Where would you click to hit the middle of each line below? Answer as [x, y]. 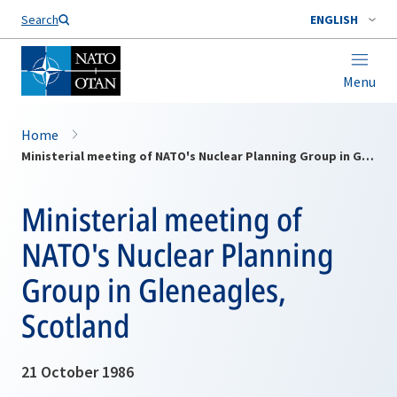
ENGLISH [334, 19]
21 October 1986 [78, 372]
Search [40, 19]
